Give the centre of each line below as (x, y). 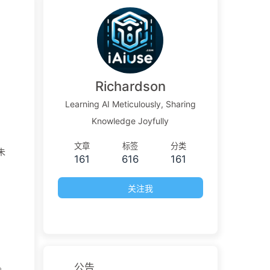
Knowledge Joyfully (130, 121)
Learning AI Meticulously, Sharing (130, 104)
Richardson (130, 86)
